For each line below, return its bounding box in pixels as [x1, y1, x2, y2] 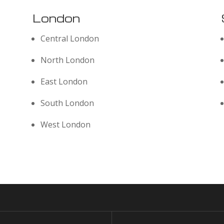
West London [40, 119, 90, 130]
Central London [40, 33, 99, 44]
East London [40, 76, 87, 87]
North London [40, 54, 94, 66]
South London [40, 97, 94, 109]
